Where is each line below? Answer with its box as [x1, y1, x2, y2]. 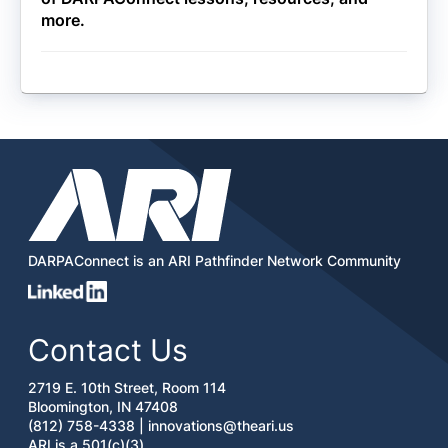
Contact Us [28, 331, 188, 368]
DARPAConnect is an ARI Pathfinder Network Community [28, 252, 401, 270]
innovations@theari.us [148, 416, 294, 434]
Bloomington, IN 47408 [28, 397, 178, 415]
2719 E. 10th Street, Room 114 [28, 378, 226, 396]
